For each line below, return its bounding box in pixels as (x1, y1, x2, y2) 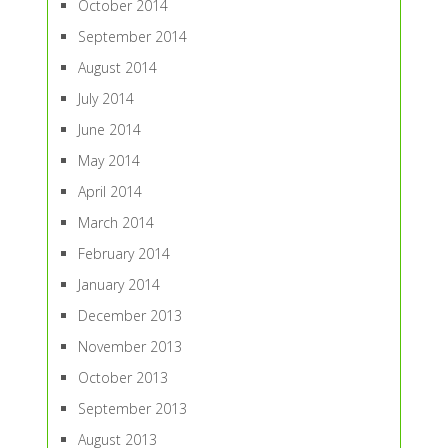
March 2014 (77, 213, 154, 233)
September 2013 (77, 399, 187, 419)
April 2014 (77, 182, 142, 202)
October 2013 (77, 368, 168, 388)
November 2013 (77, 337, 182, 357)
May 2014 (77, 151, 140, 171)
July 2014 (77, 89, 134, 109)
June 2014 (77, 120, 141, 140)
